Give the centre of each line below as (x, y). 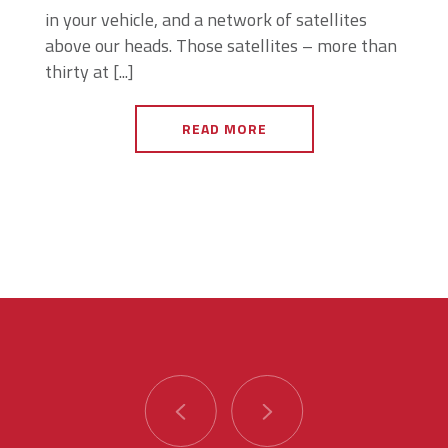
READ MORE (224, 128)
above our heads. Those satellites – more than (221, 45)
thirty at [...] (89, 71)
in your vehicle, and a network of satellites (206, 19)
